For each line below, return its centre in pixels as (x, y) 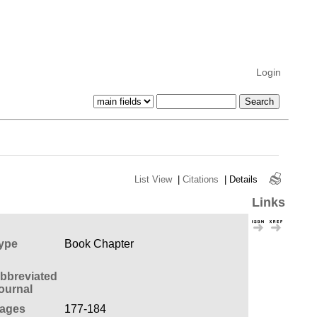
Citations (200, 179)
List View (153, 179)
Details (243, 179)
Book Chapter (99, 243)
